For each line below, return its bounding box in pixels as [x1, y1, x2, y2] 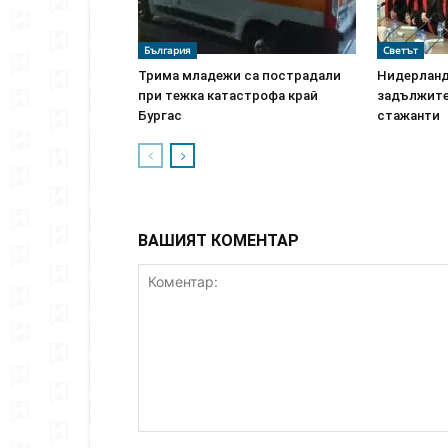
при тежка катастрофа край [138, 88, 318, 103]
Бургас [138, 108, 182, 123]
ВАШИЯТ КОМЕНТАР [138, 231, 299, 250]
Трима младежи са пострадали [138, 68, 341, 83]
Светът [383, 43, 418, 57]
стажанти [377, 108, 440, 123]
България [144, 43, 191, 57]
